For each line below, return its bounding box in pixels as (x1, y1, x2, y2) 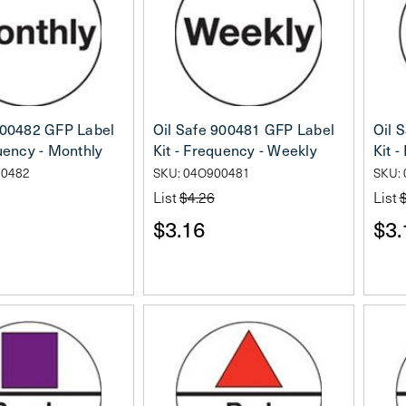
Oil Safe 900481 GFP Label (152, 119, 334, 139)
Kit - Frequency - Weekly (152, 140, 317, 159)
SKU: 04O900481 (152, 163, 250, 181)
